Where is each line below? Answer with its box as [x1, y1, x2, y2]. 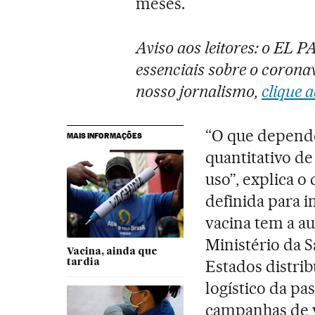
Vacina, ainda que [66, 247, 157, 257]
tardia [66, 257, 100, 268]
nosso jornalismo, [136, 82, 262, 102]
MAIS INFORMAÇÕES [66, 131, 142, 141]
